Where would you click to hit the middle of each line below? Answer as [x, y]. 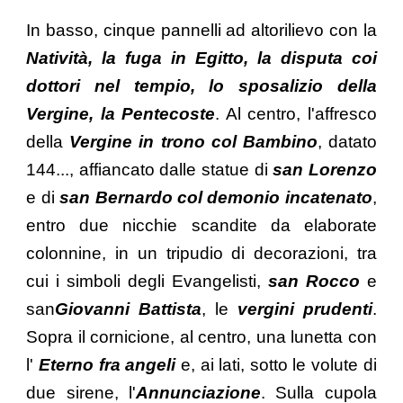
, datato [347, 141]
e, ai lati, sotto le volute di [278, 364]
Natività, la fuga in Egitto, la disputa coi [201, 58]
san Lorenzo [325, 169]
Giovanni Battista [129, 309]
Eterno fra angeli [110, 364]
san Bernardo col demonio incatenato [216, 197]
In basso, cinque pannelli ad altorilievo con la [201, 30]
